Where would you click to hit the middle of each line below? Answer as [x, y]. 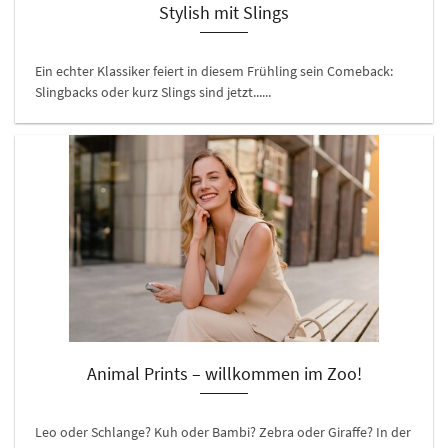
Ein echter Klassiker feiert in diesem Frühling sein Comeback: [214, 71]
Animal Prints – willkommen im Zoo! [224, 373]
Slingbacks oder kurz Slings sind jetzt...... [153, 92]
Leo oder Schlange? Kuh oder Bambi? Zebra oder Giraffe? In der [223, 432]
